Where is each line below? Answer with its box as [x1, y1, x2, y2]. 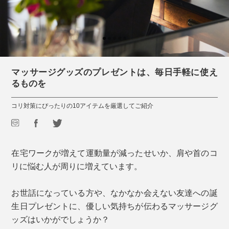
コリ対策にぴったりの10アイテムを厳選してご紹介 [11, 102, 154, 109]
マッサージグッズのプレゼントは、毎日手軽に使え [11, 67, 218, 77]
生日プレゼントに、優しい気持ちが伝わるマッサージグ [11, 199, 218, 212]
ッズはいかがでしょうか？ [11, 213, 110, 225]
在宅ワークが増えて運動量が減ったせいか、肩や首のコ [11, 146, 218, 158]
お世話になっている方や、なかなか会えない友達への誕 [11, 186, 218, 198]
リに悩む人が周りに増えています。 [11, 159, 143, 172]
